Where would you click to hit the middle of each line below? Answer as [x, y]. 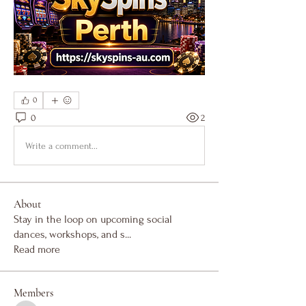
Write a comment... [61, 145]
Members [33, 293]
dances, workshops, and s [69, 235]
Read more [37, 250]
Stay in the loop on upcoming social [93, 220]
